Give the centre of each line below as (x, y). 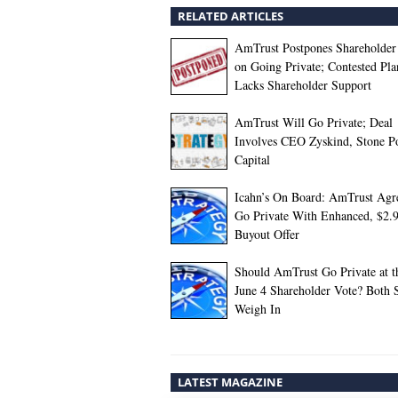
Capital (252, 159)
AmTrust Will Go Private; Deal (314, 122)
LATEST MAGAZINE (230, 382)
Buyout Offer (267, 234)
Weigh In (258, 308)
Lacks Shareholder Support (303, 84)
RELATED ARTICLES (231, 16)
